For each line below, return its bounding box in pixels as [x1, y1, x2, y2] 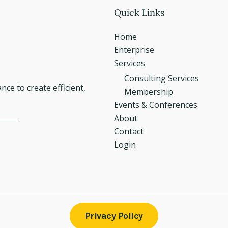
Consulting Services [124, 73, 199, 84]
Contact [114, 126, 144, 137]
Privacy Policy [84, 210, 143, 222]
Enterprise [114, 44, 154, 56]
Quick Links [114, 7, 164, 19]
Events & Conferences [114, 99, 197, 111]
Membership [124, 86, 173, 98]
